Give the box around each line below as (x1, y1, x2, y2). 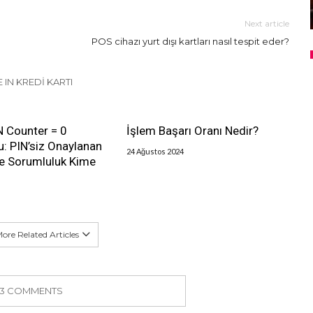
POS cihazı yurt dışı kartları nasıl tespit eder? (92, 36, 289, 47)
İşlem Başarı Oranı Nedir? (126, 124, 259, 138)
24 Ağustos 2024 (126, 147, 184, 156)
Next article (245, 18, 289, 29)
